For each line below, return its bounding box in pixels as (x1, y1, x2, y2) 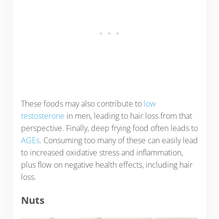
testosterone (21, 110, 65, 121)
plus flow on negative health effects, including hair (21, 159, 193, 170)
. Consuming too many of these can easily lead (39, 134, 198, 146)
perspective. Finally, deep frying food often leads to (21, 122, 198, 133)
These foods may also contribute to (21, 98, 144, 109)
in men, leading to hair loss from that (64, 110, 192, 121)
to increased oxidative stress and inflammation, (21, 147, 183, 158)
